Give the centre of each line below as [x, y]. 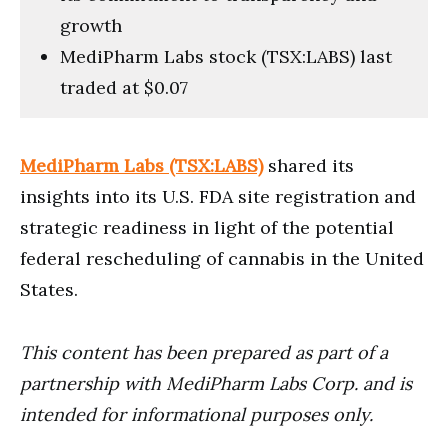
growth [91, 25]
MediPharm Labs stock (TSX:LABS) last [226, 56]
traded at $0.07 [124, 87]
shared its [308, 165]
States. [49, 289]
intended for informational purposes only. [196, 414]
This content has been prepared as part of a [204, 352]
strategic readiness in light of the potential [207, 227]
